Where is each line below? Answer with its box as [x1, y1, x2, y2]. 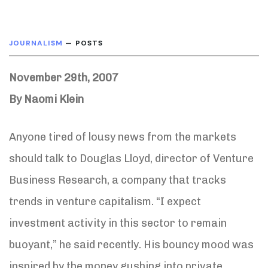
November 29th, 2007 [9, 71, 118, 84]
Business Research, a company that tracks [9, 173, 226, 187]
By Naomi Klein [9, 92, 84, 106]
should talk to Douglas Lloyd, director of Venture [9, 151, 254, 165]
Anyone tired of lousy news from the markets [9, 130, 236, 144]
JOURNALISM [9, 38, 63, 48]
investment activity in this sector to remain [9, 216, 227, 230]
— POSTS [63, 38, 103, 48]
